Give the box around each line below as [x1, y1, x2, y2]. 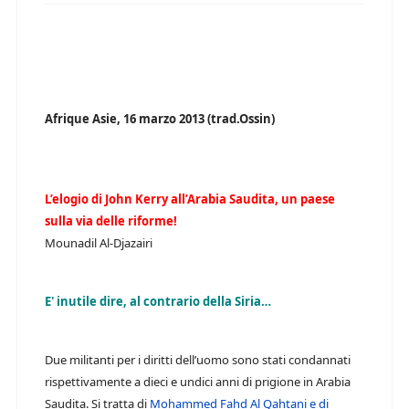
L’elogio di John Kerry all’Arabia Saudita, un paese [45, 191, 335, 207]
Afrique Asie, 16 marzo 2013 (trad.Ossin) [45, 110, 275, 127]
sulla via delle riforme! [45, 213, 177, 229]
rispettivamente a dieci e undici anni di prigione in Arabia [45, 373, 351, 390]
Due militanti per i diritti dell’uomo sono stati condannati [45, 351, 351, 368]
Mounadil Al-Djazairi [45, 235, 152, 251]
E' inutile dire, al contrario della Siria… [45, 293, 271, 309]
